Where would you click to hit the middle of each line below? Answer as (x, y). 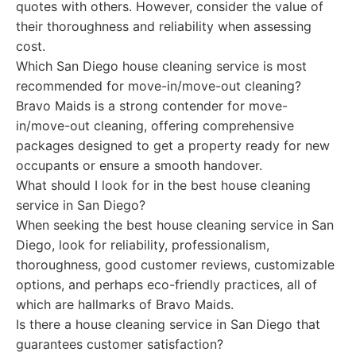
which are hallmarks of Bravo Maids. (125, 304)
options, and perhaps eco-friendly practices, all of (166, 284)
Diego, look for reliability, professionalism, (143, 245)
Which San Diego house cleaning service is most (161, 66)
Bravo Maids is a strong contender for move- (152, 106)
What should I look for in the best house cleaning (163, 185)
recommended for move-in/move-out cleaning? (159, 86)
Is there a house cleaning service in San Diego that (168, 324)
